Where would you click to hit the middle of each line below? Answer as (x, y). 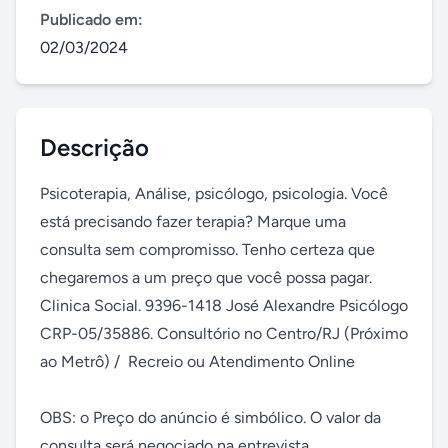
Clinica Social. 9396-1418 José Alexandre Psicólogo (224, 305)
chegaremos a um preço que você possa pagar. (206, 277)
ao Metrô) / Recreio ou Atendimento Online (197, 361)
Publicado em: (91, 19)
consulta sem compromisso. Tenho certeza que (207, 249)
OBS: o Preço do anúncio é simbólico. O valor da (210, 417)
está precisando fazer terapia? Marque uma (193, 221)
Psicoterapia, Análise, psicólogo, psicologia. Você (214, 193)
